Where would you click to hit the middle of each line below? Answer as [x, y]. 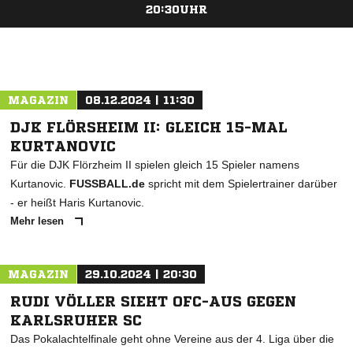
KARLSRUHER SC [76, 320]
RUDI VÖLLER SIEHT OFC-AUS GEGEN [153, 301]
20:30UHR [176, 9]
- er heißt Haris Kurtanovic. [77, 203]
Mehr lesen [39, 221]
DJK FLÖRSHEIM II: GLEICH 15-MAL [149, 127]
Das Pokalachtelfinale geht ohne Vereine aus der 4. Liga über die [172, 339]
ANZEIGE [176, 35]
